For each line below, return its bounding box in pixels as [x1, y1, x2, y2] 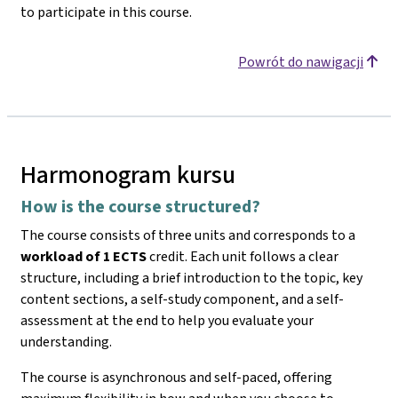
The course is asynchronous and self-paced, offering [20, 367, 332, 386]
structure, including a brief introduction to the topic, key [20, 267, 362, 287]
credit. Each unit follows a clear [147, 246, 338, 266]
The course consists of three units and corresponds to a [20, 225, 355, 244]
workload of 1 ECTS [20, 246, 147, 266]
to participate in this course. [20, 2, 192, 21]
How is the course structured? [20, 194, 260, 219]
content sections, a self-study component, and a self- [20, 289, 344, 308]
